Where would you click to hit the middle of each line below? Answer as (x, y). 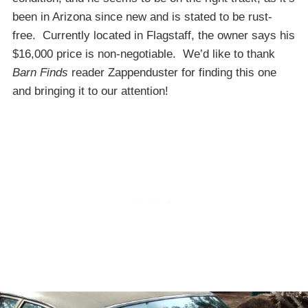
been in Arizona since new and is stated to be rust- (142, 17)
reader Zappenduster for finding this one (172, 73)
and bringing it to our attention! (90, 91)
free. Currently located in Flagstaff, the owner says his (154, 36)
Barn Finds (40, 73)
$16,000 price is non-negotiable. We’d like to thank (144, 54)
